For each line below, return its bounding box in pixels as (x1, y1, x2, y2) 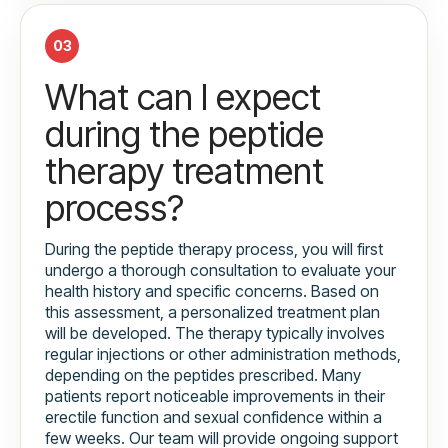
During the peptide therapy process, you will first (45, 239, 383, 260)
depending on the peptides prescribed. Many (45, 365, 361, 386)
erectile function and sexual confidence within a (45, 407, 382, 428)
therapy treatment (45, 149, 324, 194)
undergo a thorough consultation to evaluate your (45, 260, 396, 281)
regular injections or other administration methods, (45, 344, 401, 365)
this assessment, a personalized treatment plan (45, 302, 380, 323)
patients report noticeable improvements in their (45, 386, 385, 407)
